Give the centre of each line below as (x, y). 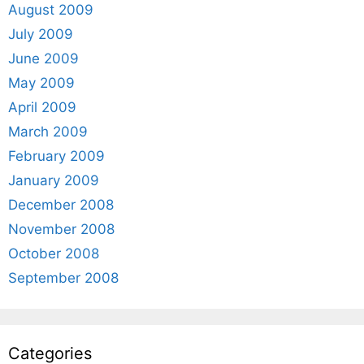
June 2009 (43, 58)
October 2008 (54, 253)
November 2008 (61, 229)
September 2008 (63, 278)
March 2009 (48, 132)
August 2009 (51, 10)
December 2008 (61, 205)
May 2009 (41, 83)
